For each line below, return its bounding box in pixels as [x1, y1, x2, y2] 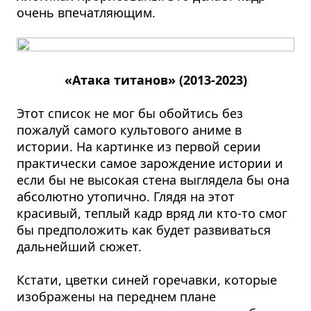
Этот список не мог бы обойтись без [17, 104, 244, 121]
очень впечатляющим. [17, 3, 156, 21]
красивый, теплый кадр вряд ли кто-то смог [17, 204, 288, 221]
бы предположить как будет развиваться [17, 221, 271, 238]
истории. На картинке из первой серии [17, 137, 262, 155]
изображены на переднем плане [17, 287, 217, 305]
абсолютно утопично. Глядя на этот [17, 187, 235, 205]
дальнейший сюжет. [17, 237, 142, 255]
